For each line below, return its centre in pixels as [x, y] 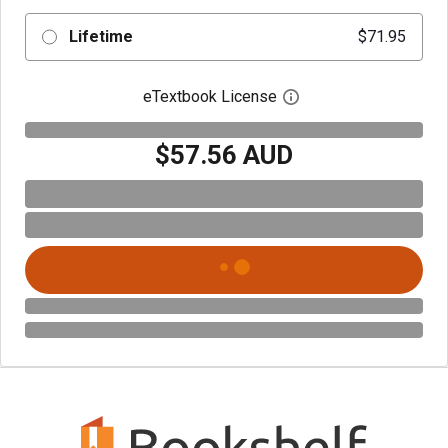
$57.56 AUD [224, 154]
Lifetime [100, 36]
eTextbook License [210, 96]
